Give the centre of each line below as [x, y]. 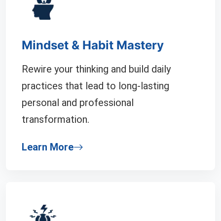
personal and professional [78, 103]
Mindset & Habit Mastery [93, 45]
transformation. [55, 119]
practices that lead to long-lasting [95, 86]
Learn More [48, 147]
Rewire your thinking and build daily [96, 69]
